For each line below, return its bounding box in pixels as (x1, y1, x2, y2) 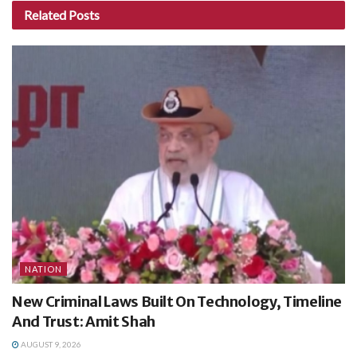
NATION (25, 263, 62, 274)
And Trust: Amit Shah (12, 312, 155, 331)
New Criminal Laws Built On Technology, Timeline (12, 292, 343, 311)
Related (24, 6, 66, 22)
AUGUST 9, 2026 (19, 339, 81, 349)
